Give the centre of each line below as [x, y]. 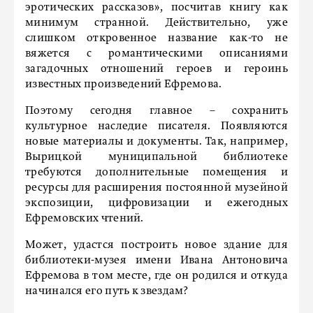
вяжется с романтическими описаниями [156, 54]
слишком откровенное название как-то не [156, 38]
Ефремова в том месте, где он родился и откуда [156, 276]
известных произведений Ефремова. [124, 85]
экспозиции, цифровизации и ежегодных [156, 203]
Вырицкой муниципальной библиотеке [156, 157]
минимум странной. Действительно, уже [156, 23]
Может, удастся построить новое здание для [156, 245]
